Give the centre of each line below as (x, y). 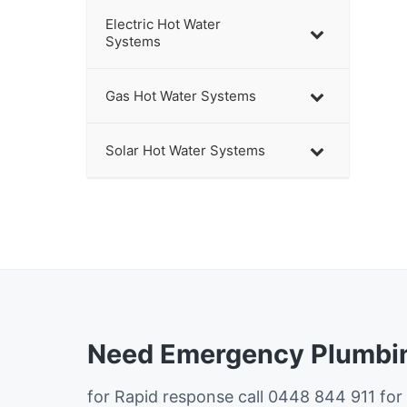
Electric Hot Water (163, 25)
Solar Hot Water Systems (185, 151)
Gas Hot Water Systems (181, 96)
